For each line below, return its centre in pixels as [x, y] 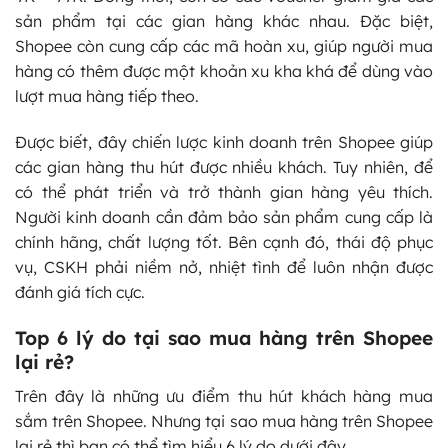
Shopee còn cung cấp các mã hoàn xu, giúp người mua [224, 46]
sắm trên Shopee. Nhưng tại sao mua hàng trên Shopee [224, 420]
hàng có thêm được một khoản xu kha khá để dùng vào [224, 71]
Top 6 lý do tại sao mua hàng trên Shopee [224, 337]
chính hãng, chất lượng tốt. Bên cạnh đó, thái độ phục [224, 242]
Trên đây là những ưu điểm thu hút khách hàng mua [224, 395]
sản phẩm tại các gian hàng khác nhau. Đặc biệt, [224, 21]
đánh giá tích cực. [80, 292]
